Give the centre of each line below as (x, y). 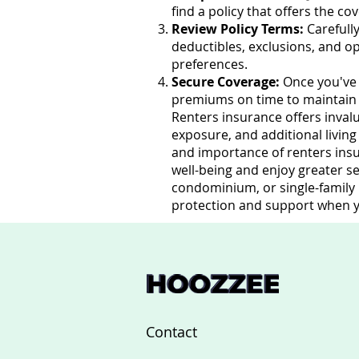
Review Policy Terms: (238, 29)
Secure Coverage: (226, 82)
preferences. (210, 64)
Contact (171, 332)
